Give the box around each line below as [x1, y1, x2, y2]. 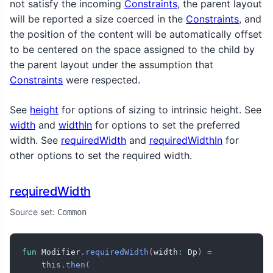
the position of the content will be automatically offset [10, 27, 262, 40]
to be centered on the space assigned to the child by [10, 43, 255, 55]
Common [57, 207, 87, 218]
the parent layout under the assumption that [10, 58, 213, 71]
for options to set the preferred [92, 118, 240, 131]
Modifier [37, 247, 80, 257]
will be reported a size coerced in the [10, 12, 186, 25]
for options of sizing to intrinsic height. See [58, 103, 261, 116]
